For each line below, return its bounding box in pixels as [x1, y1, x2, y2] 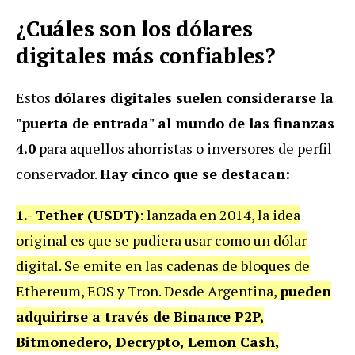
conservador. [16, 164, 100, 184]
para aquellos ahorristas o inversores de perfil [36, 139, 332, 158]
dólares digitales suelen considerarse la [54, 88, 334, 108]
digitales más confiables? [16, 41, 276, 71]
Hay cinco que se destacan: [100, 164, 290, 184]
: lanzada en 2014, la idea [139, 205, 300, 225]
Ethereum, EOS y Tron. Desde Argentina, [16, 281, 280, 301]
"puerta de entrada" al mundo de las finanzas [16, 113, 334, 133]
